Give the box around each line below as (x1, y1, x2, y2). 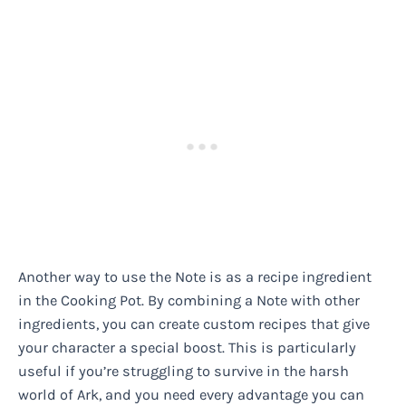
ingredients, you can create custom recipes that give (18, 315, 370, 333)
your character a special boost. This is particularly (18, 339, 356, 357)
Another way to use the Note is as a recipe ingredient (18, 268, 372, 286)
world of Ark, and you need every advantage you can (18, 386, 364, 404)
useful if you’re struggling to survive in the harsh (18, 362, 349, 381)
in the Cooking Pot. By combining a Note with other (18, 292, 360, 310)
